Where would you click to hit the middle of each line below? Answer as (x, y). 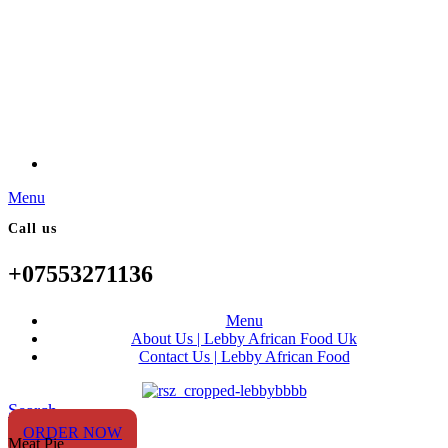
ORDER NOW (72, 432)
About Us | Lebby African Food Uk (244, 338)
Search (32, 410)
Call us (32, 228)
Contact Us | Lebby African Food (244, 356)
